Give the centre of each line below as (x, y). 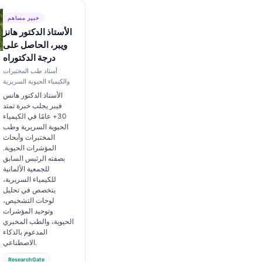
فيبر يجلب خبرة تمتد (32, 106)
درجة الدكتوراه (29, 58)
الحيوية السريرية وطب (35, 127)
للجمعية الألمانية (26, 169)
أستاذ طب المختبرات (30, 71)
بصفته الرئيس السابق (34, 158)
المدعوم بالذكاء (25, 232)
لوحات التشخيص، (28, 200)
